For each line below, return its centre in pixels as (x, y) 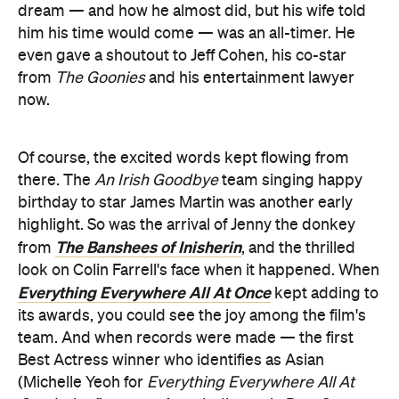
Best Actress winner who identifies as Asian (171, 360)
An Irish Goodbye (158, 180)
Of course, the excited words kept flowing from (183, 158)
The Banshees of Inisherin (148, 247)
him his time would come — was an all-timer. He (187, 33)
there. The (56, 180)
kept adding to (325, 293)
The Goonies (100, 78)
